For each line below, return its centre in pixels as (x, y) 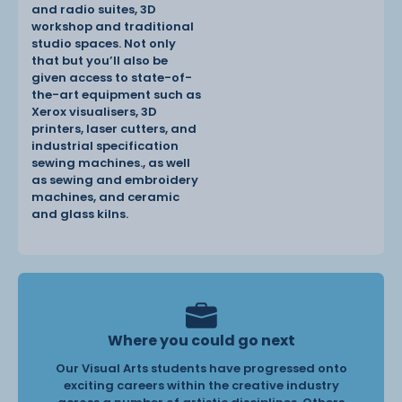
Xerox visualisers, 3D (94, 111)
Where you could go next (201, 340)
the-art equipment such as (116, 94)
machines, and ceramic (105, 197)
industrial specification (105, 145)
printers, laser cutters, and (114, 128)
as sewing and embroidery (115, 179)
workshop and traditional (113, 26)
